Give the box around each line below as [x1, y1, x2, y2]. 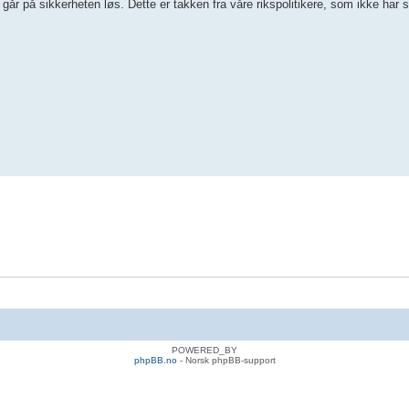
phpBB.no [133, 354, 177, 365]
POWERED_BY [172, 344, 237, 355]
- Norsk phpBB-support [176, 354, 276, 365]
